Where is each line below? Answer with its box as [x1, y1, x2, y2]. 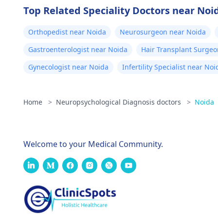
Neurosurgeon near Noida [120, 27, 206, 36]
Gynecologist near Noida [28, 62, 109, 72]
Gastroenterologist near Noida [28, 45, 127, 54]
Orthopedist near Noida [28, 27, 106, 36]
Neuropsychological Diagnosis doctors [56, 97, 183, 107]
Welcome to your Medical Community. [23, 139, 163, 149]
